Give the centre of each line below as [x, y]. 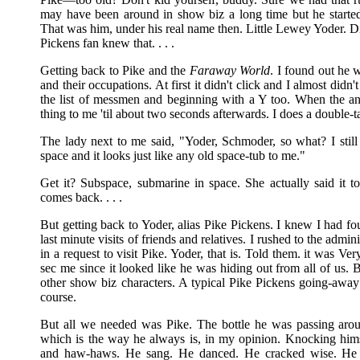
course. [58, 297]
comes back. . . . [81, 197]
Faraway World [230, 70]
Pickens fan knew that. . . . [107, 43]
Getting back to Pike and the [115, 70]
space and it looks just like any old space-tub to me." [173, 155]
